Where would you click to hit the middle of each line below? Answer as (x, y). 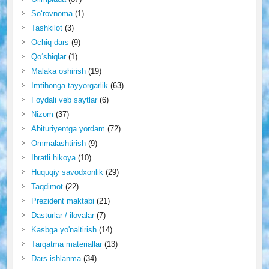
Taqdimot (47, 186)
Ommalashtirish (58, 143)
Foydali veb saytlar (64, 100)
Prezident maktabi (62, 201)
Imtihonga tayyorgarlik (69, 86)
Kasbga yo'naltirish (64, 230)
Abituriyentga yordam (68, 129)
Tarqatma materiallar (66, 244)
